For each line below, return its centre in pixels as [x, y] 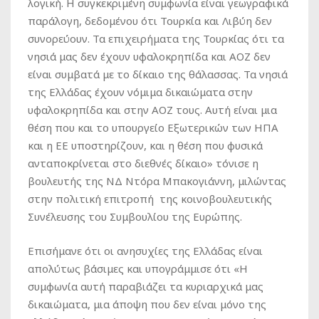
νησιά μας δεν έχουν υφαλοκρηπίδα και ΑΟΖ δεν [149, 56]
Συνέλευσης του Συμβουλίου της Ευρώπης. [135, 216]
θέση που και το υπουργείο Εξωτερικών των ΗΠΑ [153, 127]
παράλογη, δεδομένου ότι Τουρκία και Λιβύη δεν [150, 20]
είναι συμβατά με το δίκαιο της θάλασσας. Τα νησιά [158, 74]
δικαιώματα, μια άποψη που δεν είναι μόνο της [147, 304]
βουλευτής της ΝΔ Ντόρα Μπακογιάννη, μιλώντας [157, 181]
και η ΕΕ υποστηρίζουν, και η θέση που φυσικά [145, 145]
